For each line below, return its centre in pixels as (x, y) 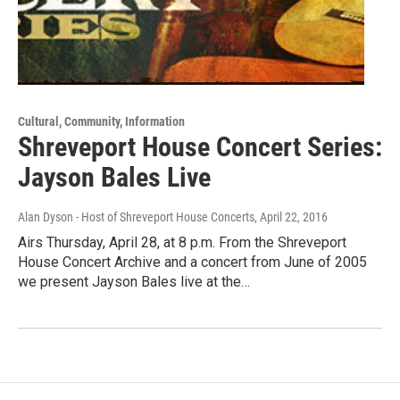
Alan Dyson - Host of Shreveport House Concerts (136, 217)
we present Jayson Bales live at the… (134, 281)
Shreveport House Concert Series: (200, 146)
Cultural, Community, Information (101, 121)
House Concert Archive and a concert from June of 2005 (192, 262)
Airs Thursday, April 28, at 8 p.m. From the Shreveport (182, 242)
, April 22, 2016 (291, 217)
